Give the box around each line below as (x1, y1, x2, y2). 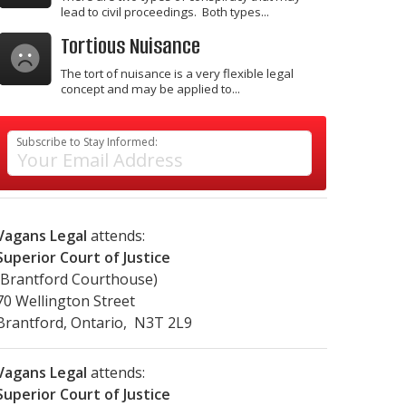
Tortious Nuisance (61, 31, 200, 62)
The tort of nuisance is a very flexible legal (61, 64, 294, 82)
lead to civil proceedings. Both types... (61, 3, 269, 20)
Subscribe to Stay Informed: (16, 133, 159, 150)
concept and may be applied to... (61, 80, 240, 97)
